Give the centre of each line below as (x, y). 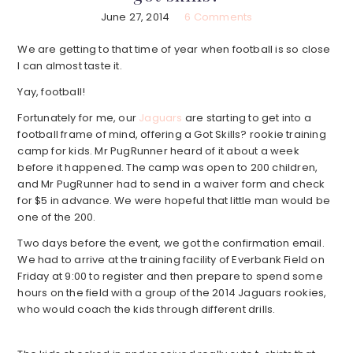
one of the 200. (57, 217)
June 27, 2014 (135, 17)
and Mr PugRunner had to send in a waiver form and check (171, 184)
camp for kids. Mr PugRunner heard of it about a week (158, 151)
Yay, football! (52, 92)
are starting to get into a (247, 118)
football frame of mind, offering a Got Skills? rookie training (172, 135)
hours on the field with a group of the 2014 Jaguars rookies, (172, 293)
